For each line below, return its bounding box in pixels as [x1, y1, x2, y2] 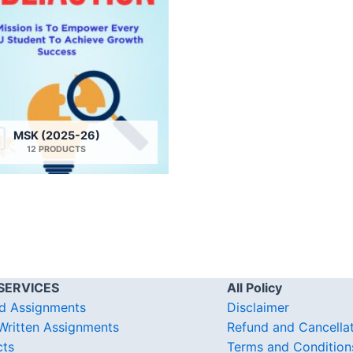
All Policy [227, 280, 282, 296]
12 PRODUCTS [27, 143, 86, 154]
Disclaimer [227, 299, 289, 316]
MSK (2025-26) [13, 128, 100, 142]
